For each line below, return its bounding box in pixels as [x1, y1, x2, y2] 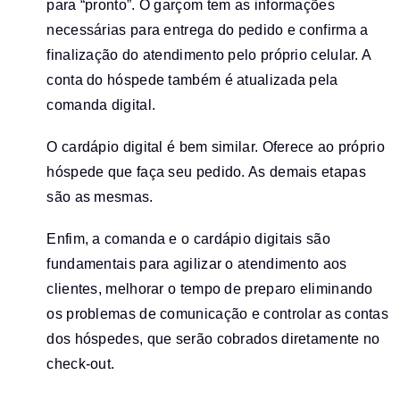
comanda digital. [46, 96, 156, 112]
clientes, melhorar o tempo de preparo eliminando [46, 281, 373, 297]
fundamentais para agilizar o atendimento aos [46, 256, 347, 272]
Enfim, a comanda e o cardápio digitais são [46, 231, 330, 247]
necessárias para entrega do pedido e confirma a [46, 21, 369, 37]
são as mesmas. [46, 188, 154, 204]
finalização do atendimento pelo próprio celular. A [46, 46, 371, 62]
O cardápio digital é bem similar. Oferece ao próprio [46, 138, 385, 154]
